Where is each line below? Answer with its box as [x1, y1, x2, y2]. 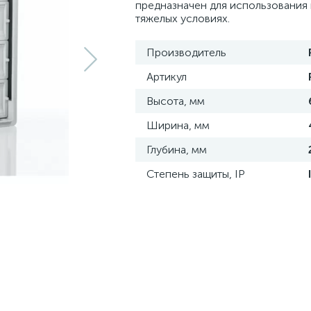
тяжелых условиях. [135, 12, 230, 25]
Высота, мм [146, 94, 205, 108]
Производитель [146, 46, 226, 59]
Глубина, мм [146, 143, 207, 156]
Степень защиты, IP [146, 167, 245, 180]
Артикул [146, 70, 187, 83]
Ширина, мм [146, 119, 210, 132]
